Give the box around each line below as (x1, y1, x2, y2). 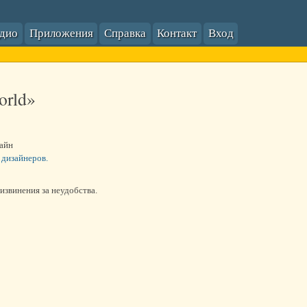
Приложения (29, 25, 93, 41)
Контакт (157, 25, 197, 41)
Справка (104, 25, 147, 41)
